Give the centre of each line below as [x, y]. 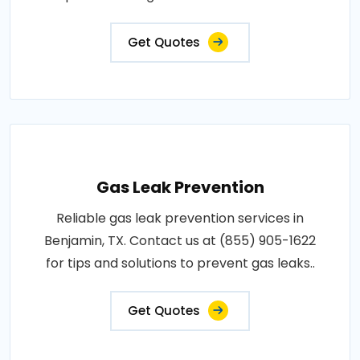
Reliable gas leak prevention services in [180, 218]
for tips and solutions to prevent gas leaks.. [180, 263]
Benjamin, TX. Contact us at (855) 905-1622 [180, 241]
